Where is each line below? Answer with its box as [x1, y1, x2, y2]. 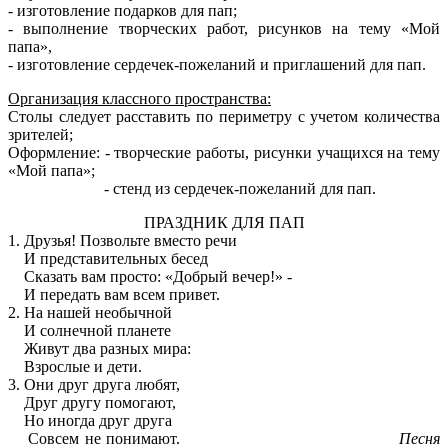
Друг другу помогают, [8, 394, 176, 412]
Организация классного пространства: [8, 90, 271, 108]
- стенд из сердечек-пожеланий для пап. [8, 180, 376, 198]
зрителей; [8, 126, 73, 144]
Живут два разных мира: [8, 340, 191, 358]
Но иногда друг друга [8, 412, 172, 430]
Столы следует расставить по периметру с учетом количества [8, 108, 440, 126]
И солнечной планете [8, 322, 171, 340]
